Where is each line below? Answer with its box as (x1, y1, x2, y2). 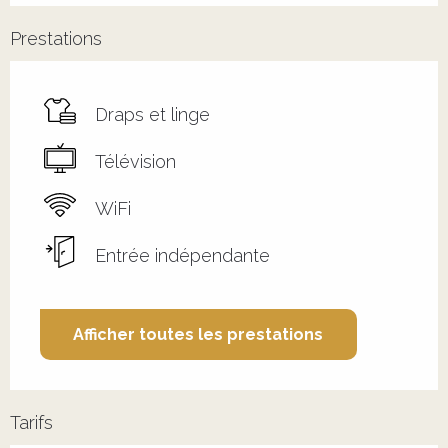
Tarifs (10, 411, 53, 433)
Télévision (95, 151, 176, 173)
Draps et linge (95, 104, 210, 126)
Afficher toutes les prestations (73, 324, 324, 344)
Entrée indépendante (95, 245, 270, 267)
